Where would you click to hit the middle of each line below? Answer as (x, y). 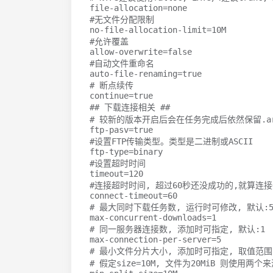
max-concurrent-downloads (148, 218)
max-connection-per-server (151, 239)
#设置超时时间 (118, 163)
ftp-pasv (109, 130)
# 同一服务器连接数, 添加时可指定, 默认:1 (177, 229)
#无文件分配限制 (122, 19)
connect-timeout (126, 196)
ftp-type (109, 152)
